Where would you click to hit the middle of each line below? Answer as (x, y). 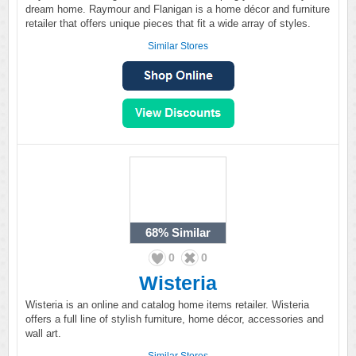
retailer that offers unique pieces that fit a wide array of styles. (168, 23)
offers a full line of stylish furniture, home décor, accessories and (174, 319)
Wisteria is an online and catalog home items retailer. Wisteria (167, 305)
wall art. (43, 333)
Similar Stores (178, 46)
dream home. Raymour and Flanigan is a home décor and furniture (178, 9)
